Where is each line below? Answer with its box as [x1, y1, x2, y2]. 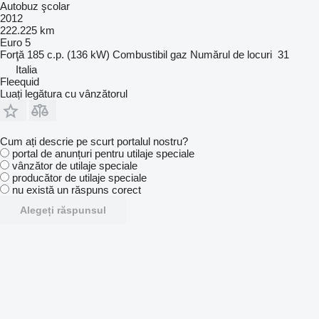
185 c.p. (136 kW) [27, 48, 110, 61]
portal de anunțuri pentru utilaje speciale [12, 147, 194, 159]
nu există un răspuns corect [12, 183, 141, 196]
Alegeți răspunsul [20, 204, 106, 216]
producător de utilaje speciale [12, 171, 147, 184]
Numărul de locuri [190, 48, 272, 61]
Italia [16, 63, 37, 75]
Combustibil [113, 48, 167, 61]
